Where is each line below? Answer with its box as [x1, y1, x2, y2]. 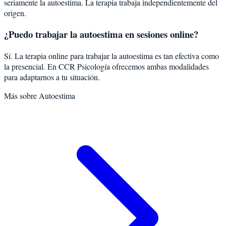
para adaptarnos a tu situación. [4, 72, 100, 83]
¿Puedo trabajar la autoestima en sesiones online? [4, 27, 198, 41]
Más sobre [4, 90, 39, 101]
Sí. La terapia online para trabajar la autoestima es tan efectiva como [4, 50, 219, 62]
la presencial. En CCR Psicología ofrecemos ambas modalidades [4, 61, 209, 72]
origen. [4, 7, 26, 18]
